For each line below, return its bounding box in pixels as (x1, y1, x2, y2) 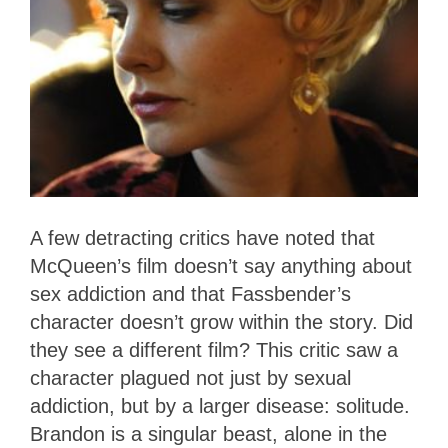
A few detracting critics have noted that (30, 226, 375, 249)
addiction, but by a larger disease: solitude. (30, 394, 410, 417)
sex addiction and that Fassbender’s (30, 282, 351, 305)
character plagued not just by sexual (30, 366, 351, 389)
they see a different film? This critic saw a (30, 338, 398, 361)
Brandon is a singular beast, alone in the (30, 422, 387, 445)
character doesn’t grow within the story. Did (30, 310, 413, 333)
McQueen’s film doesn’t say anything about (30, 254, 412, 277)
